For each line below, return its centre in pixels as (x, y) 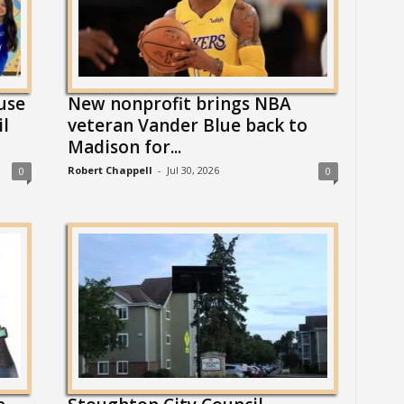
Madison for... (124, 147)
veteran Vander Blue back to (187, 125)
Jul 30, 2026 (193, 170)
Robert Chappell (110, 170)
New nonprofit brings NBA (179, 104)
